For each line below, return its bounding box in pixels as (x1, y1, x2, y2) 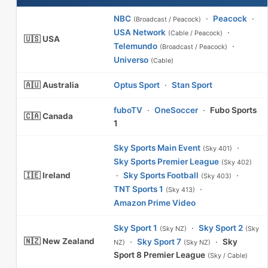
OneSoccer (154, 105, 198, 115)
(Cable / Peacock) (168, 29, 223, 37)
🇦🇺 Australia (24, 80, 79, 90)
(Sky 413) (166, 185, 195, 194)
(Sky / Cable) (208, 251, 248, 260)
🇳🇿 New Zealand (24, 236, 95, 246)
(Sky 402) (221, 158, 252, 166)
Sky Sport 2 (199, 223, 243, 233)
